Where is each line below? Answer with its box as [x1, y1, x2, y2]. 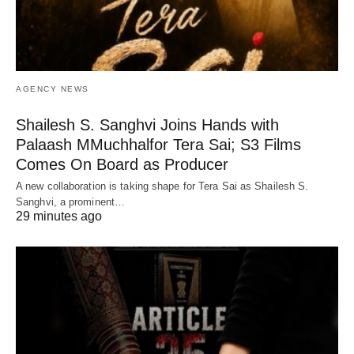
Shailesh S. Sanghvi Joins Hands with [16, 115, 279, 134]
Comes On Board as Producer [16, 155, 228, 173]
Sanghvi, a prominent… [16, 195, 126, 208]
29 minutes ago [16, 209, 102, 223]
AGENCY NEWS [16, 84, 89, 93]
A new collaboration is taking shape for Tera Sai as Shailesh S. [16, 179, 309, 192]
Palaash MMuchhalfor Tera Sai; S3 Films [16, 135, 301, 153]
